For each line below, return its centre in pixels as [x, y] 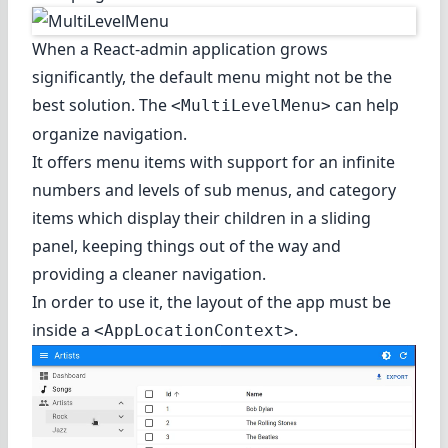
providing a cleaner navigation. [149, 274]
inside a [63, 330]
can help [365, 105]
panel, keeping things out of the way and [186, 246]
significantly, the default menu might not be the [212, 77]
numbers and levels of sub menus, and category [214, 190]
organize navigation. [109, 134]
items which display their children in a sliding [201, 218]
